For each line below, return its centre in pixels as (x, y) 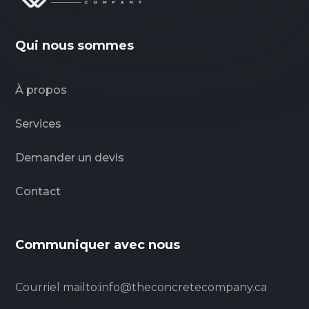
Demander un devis (70, 157)
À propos (41, 90)
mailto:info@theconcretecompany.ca (165, 287)
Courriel (39, 287)
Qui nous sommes (75, 45)
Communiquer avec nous (98, 245)
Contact (38, 191)
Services (39, 123)
